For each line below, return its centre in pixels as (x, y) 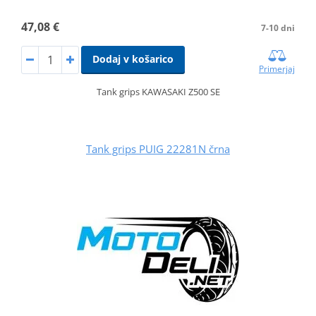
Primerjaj (277, 69)
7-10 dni (278, 28)
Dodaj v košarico (133, 59)
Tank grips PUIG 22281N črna (158, 149)
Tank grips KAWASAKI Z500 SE (158, 92)
